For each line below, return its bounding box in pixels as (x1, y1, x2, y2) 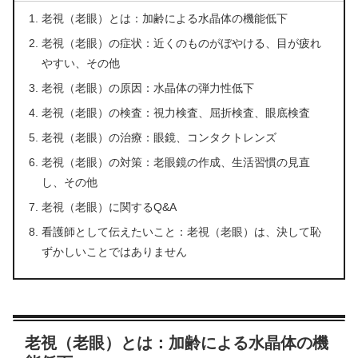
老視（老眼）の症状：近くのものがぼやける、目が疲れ (42, 36, 322, 50)
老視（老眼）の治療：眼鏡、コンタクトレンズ (42, 130, 277, 144)
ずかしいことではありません (42, 245, 188, 258)
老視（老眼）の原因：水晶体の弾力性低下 (42, 81, 255, 94)
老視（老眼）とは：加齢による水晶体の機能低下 (42, 11, 288, 25)
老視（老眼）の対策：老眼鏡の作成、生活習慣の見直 (42, 155, 311, 169)
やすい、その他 (42, 56, 121, 70)
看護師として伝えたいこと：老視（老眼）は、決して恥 (42, 225, 322, 238)
